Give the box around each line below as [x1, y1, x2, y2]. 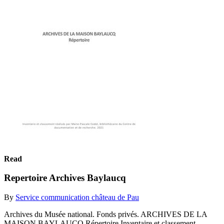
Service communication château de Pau [15, 192, 139, 201]
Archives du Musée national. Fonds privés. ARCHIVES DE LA [4, 209, 207, 218]
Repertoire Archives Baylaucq [4, 172, 126, 183]
